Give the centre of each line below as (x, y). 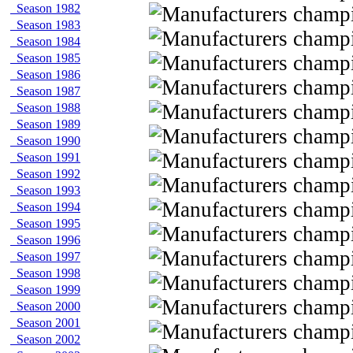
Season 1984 (45, 41)
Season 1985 (45, 58)
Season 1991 (45, 157)
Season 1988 (45, 108)
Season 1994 (45, 207)
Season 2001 (45, 323)
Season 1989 (45, 124)
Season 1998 (45, 273)
